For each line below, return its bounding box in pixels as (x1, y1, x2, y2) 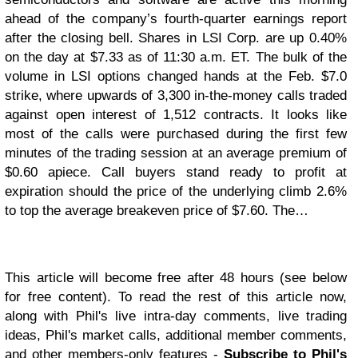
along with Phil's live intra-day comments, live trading (5, 308, 347, 324)
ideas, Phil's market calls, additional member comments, (5, 328, 347, 343)
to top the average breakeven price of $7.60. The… (5, 203, 308, 218)
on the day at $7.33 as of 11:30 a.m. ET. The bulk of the (5, 50, 347, 65)
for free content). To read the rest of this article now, (5, 289, 347, 304)
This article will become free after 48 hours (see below (5, 270, 347, 285)
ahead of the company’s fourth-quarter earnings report (5, 11, 347, 26)
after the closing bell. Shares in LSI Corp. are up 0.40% (5, 30, 347, 46)
